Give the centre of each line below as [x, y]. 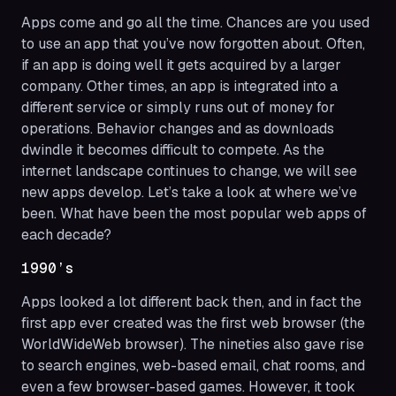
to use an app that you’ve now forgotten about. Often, [193, 44]
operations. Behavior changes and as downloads [178, 129]
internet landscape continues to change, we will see [189, 171]
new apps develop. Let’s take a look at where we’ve [189, 193]
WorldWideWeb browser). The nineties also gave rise [193, 345]
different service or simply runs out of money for [178, 108]
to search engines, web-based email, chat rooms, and [193, 366]
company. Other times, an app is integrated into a [179, 87]
